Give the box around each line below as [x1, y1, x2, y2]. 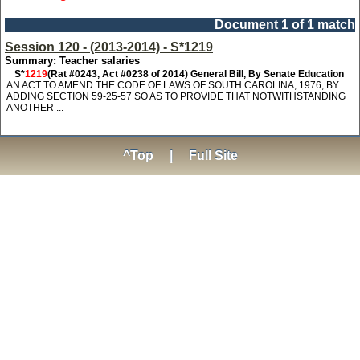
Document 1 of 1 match [215, 18, 355, 31]
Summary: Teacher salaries [5, 55, 140, 67]
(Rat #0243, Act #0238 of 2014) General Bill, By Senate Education [47, 68, 344, 80]
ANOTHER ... [6, 102, 63, 113]
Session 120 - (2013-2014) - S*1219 [5, 40, 213, 54]
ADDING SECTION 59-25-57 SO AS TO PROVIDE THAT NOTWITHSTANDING [6, 91, 346, 102]
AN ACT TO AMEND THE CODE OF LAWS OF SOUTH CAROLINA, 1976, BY [6, 80, 339, 91]
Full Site [188, 149, 238, 162]
